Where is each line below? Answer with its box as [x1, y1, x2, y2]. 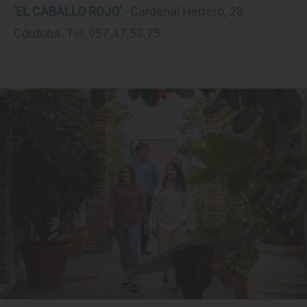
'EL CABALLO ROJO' [14, 4, 121, 19]
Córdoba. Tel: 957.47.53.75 [14, 26, 160, 41]
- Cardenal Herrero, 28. [121, 4, 247, 19]
